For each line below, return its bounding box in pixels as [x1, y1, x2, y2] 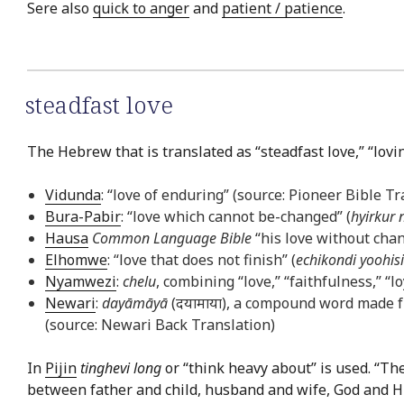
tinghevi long [80, 358, 161, 379]
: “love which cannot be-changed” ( [121, 207, 351, 227]
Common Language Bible [92, 228, 252, 249]
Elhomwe [45, 250, 107, 271]
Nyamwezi [45, 271, 116, 292]
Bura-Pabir [45, 207, 121, 227]
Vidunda [45, 185, 101, 206]
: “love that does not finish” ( [107, 250, 296, 271]
